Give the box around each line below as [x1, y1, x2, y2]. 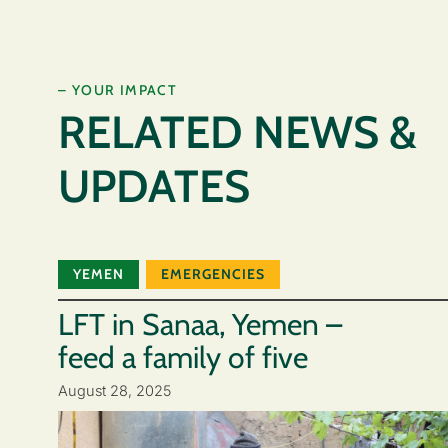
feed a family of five [58, 339, 308, 377]
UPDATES [58, 159, 250, 214]
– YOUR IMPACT [58, 80, 178, 99]
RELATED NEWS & [58, 105, 417, 160]
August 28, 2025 [58, 382, 171, 400]
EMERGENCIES [161, 264, 266, 283]
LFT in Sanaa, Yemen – [58, 306, 342, 344]
